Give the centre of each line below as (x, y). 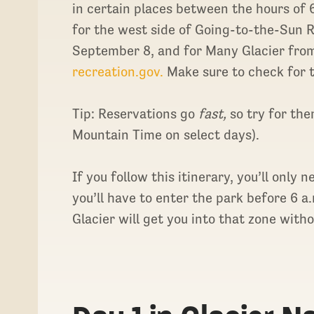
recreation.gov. (118, 71)
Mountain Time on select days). (168, 134)
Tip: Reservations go (136, 113)
